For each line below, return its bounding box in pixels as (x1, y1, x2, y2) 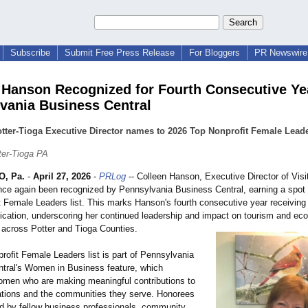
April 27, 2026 (33, 171, 91, 182)
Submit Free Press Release (65, 47, 175, 58)
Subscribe (10, 47, 50, 58)
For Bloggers (189, 47, 240, 58)
